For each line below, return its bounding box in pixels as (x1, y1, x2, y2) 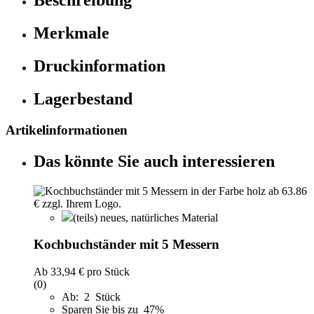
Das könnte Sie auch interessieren (34, 151, 275, 170)
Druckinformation (34, 57, 165, 76)
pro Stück (84, 266, 130, 278)
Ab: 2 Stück (62, 291, 121, 303)
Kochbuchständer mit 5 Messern (34, 237, 219, 252)
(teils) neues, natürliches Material (73, 211, 218, 224)
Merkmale (34, 24, 109, 43)
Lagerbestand (34, 89, 132, 108)
